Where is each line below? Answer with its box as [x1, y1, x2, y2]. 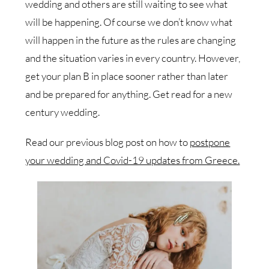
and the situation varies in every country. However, [25, 51, 241, 64]
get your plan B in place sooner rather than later [25, 69, 229, 82]
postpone [190, 135, 231, 148]
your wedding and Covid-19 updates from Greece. [25, 153, 240, 166]
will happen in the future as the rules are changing [25, 33, 237, 46]
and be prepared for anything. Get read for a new [25, 87, 233, 100]
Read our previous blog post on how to [25, 135, 190, 148]
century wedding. [25, 105, 100, 118]
